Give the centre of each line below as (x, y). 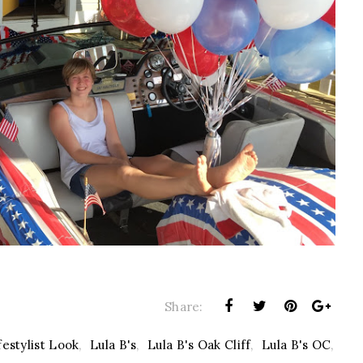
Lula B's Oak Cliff (199, 344)
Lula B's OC (297, 344)
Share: (184, 306)
